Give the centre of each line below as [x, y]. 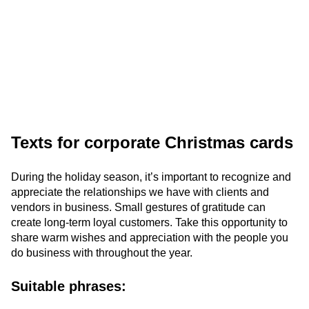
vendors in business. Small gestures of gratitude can [138, 207]
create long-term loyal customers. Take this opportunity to [149, 222]
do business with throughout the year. [102, 253]
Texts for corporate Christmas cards [152, 142]
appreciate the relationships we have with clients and [140, 192]
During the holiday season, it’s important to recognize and [151, 177]
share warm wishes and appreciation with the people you [150, 238]
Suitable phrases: [69, 286]
